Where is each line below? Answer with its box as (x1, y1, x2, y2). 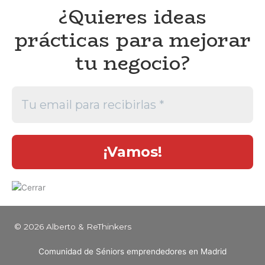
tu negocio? (75, 48, 190, 79)
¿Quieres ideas (58, 2, 207, 33)
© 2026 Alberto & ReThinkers (14, 222, 131, 232)
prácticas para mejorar (14, 25, 251, 56)
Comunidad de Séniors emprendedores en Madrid (38, 247, 227, 257)
